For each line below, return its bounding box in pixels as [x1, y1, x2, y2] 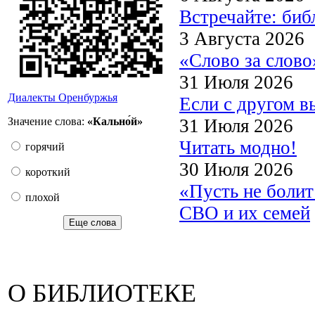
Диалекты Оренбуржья [8, 91, 117, 103]
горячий [22, 141, 65, 153]
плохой [22, 191, 60, 203]
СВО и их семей [179, 202, 310, 224]
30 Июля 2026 [179, 158, 293, 180]
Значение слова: [8, 115, 87, 127]
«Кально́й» [87, 115, 143, 127]
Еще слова [68, 217, 116, 228]
